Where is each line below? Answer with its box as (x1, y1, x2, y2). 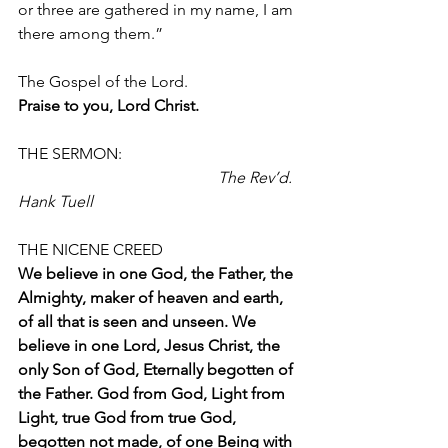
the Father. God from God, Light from (18, 384, 289, 403)
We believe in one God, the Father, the (18, 264, 297, 283)
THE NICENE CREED (18, 240, 167, 259)
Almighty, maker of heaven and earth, (18, 288, 287, 307)
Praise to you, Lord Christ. (18, 96, 199, 115)
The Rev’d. (218, 168, 296, 187)
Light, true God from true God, (18, 408, 240, 427)
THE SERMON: (18, 144, 302, 163)
